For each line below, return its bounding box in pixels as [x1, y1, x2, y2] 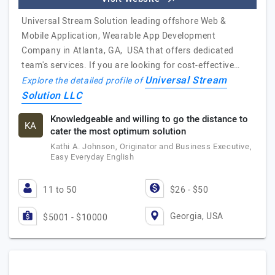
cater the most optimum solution [50, 125, 186, 138]
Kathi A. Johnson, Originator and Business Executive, [50, 141, 252, 152]
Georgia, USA [169, 209, 223, 223]
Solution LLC [21, 88, 82, 103]
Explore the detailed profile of [21, 74, 145, 87]
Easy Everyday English [50, 151, 134, 163]
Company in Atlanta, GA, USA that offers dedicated [21, 44, 234, 57]
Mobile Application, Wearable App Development [21, 29, 216, 42]
